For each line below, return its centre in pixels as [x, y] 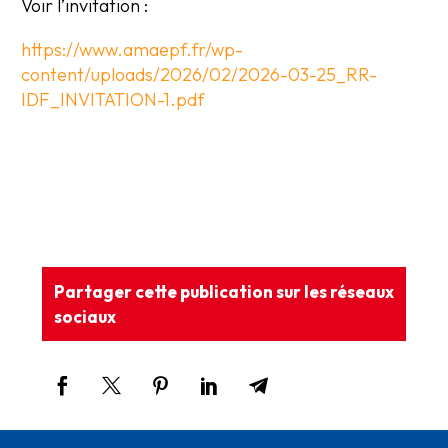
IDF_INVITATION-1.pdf [112, 100]
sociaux [85, 316]
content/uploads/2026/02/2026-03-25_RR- [199, 75]
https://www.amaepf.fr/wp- [132, 50]
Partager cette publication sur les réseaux [224, 291]
